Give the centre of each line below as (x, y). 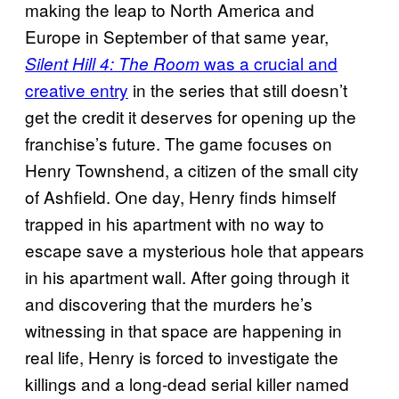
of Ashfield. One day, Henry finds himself (180, 196)
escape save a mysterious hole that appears (195, 249)
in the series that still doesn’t (238, 89)
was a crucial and (269, 62)
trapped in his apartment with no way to (175, 223)
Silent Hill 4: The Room (112, 63)
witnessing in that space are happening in (183, 330)
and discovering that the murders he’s (169, 303)
